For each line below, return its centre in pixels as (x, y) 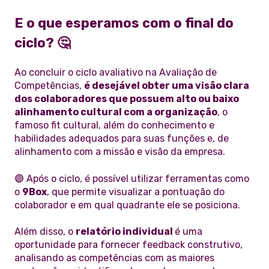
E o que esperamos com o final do (124, 23)
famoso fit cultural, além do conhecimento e (114, 125)
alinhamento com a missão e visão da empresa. (120, 152)
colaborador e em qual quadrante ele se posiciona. (127, 205)
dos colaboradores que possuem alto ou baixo (127, 99)
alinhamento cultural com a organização (116, 112)
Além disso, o (45, 231)
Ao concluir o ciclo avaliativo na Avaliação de (116, 73)
